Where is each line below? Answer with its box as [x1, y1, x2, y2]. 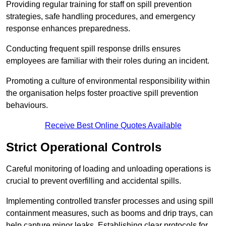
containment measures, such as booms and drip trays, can [6, 209, 213, 218]
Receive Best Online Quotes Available [44, 121, 182, 130]
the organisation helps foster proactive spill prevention [6, 89, 198, 98]
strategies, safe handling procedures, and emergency [6, 12, 195, 21]
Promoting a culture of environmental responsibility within [6, 77, 210, 86]
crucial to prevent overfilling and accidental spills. [6, 177, 181, 186]
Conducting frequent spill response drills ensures [6, 44, 181, 53]
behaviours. [6, 101, 48, 110]
